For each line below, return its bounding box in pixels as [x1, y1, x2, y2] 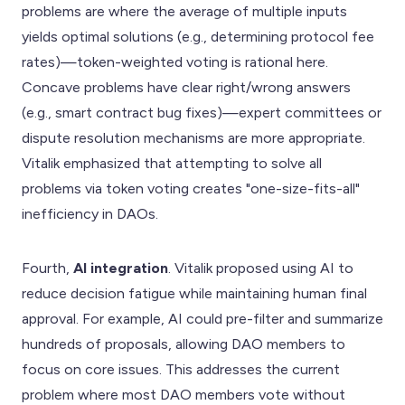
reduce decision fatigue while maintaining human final [22, 284, 367, 302]
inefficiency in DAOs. [22, 204, 158, 222]
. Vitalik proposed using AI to [168, 259, 353, 277]
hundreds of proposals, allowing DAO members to [22, 334, 345, 353]
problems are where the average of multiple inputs [22, 2, 347, 20]
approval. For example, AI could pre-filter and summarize [22, 309, 383, 327]
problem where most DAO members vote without [22, 385, 345, 403]
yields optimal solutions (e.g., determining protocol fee [22, 27, 374, 45]
